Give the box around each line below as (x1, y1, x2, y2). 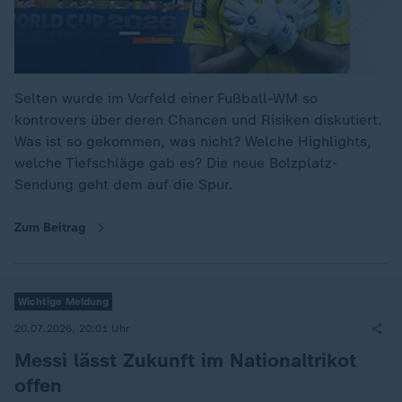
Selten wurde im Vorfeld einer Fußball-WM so (14, 90, 318, 107)
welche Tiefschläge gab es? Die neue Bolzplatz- (14, 154, 337, 171)
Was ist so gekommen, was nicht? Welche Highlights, (14, 133, 371, 150)
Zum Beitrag (14, 220, 86, 235)
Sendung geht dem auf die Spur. (14, 176, 233, 193)
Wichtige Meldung (18, 295, 109, 308)
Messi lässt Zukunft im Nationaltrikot (14, 348, 356, 372)
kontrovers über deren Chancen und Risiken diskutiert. (14, 111, 382, 128)
